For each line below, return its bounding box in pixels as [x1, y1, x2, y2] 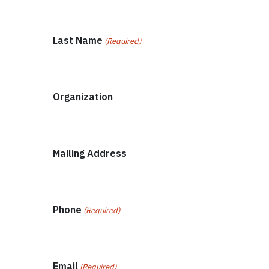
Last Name [53, 34, 103, 46]
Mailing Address [53, 147, 127, 159]
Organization [53, 90, 113, 103]
